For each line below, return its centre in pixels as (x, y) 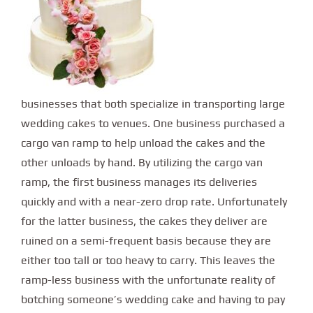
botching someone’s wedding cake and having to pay (153, 299)
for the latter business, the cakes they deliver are (144, 221)
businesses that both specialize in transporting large (153, 103)
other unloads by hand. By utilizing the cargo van (142, 162)
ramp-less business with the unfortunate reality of (148, 279)
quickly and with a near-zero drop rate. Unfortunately (154, 201)
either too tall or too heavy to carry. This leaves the (148, 260)
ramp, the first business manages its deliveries (139, 182)
